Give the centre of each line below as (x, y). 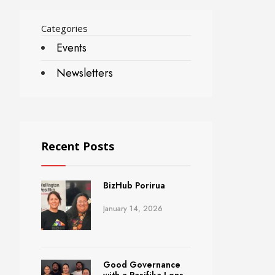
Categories (64, 29)
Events (72, 48)
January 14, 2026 (133, 209)
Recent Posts (78, 146)
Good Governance (141, 265)
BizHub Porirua (134, 186)
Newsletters (85, 73)
